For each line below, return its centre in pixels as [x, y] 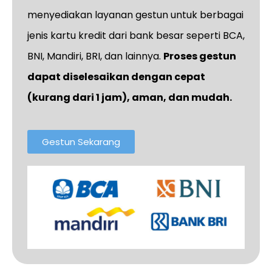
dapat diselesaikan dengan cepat [116, 76]
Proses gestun [200, 56]
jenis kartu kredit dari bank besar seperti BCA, [136, 35]
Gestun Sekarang [81, 141]
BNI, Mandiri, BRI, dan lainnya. [95, 56]
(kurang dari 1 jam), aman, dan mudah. [130, 97]
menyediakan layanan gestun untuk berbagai [135, 15]
